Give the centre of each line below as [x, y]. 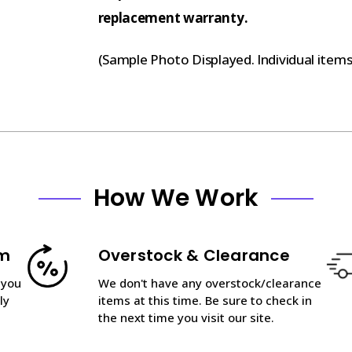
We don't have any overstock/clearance [209, 282]
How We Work [176, 198]
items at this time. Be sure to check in [205, 300]
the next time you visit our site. [186, 317]
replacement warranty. [173, 17]
